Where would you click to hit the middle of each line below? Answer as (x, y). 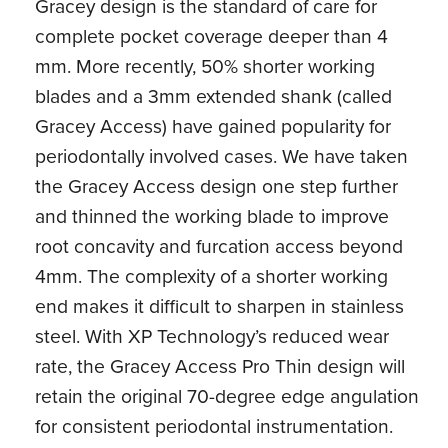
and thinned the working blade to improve (212, 216)
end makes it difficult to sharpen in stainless (220, 306)
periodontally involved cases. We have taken (222, 156)
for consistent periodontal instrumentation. (214, 426)
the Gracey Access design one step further (217, 186)
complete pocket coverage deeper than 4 (212, 36)
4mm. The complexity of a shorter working (212, 276)
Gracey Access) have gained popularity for (213, 126)
